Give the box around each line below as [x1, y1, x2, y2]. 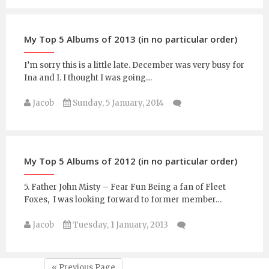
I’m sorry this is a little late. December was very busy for [24, 60, 244, 71]
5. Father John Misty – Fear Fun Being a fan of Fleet [24, 182, 226, 193]
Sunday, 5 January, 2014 [71, 98, 164, 109]
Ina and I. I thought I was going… [24, 73, 152, 83]
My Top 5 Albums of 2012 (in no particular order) [24, 155, 237, 168]
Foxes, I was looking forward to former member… [24, 195, 222, 205]
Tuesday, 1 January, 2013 [71, 220, 168, 231]
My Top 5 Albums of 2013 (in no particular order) [24, 33, 237, 46]
